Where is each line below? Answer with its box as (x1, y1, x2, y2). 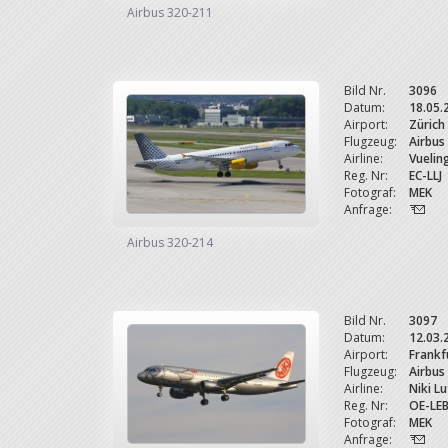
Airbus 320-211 (127, 4, 213, 21)
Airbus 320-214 (127, 234, 213, 251)
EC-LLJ (409, 167, 442, 184)
